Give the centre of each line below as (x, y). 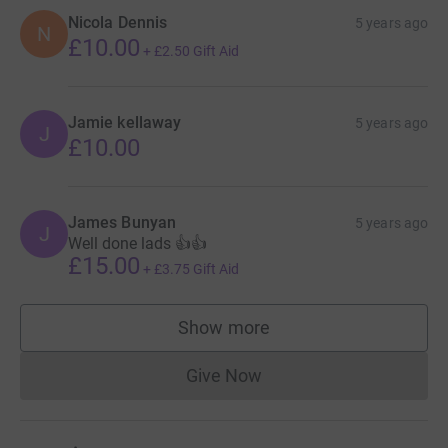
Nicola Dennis (118, 22)
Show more (224, 327)
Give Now (224, 375)
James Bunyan (122, 222)
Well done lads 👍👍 (137, 243)
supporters (267, 337)
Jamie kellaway (125, 122)
